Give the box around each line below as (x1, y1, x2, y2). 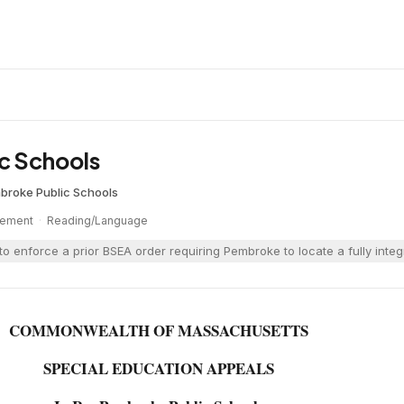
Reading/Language (47, 214, 148, 227)
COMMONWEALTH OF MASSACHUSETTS (9, 319, 308, 342)
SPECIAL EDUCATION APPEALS (43, 356, 274, 380)
